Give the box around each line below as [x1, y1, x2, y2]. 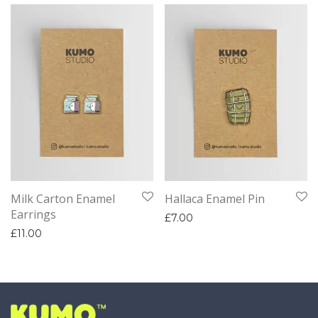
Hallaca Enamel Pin [165, 190, 265, 207]
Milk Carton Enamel [11, 190, 115, 207]
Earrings [11, 206, 56, 222]
